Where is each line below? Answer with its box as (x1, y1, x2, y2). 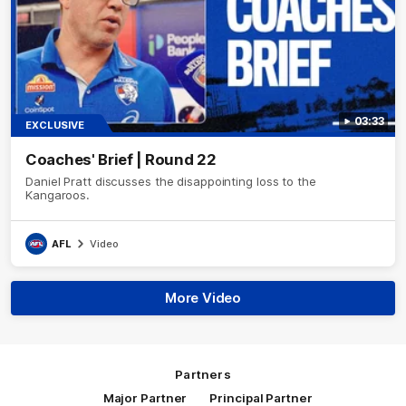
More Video (165, 289, 241, 307)
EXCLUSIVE (25, 119, 84, 132)
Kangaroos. (25, 188, 90, 203)
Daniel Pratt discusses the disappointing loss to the (25, 174, 316, 189)
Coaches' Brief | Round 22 (25, 150, 217, 169)
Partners (175, 367, 231, 382)
